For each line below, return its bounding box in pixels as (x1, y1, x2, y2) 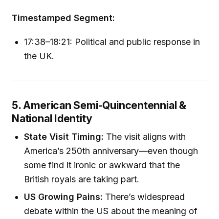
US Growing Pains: (24, 191, 103, 202)
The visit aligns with (104, 131, 186, 142)
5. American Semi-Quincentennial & (12, 98, 186, 111)
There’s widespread (103, 191, 185, 202)
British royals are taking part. (24, 174, 140, 185)
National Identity (12, 111, 92, 125)
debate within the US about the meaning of (24, 205, 198, 216)
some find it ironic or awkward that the (24, 160, 180, 171)
